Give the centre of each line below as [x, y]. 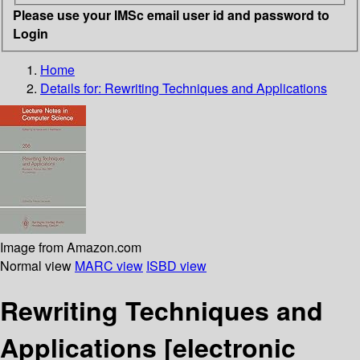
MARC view [109, 265]
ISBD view [176, 265]
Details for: [72, 88]
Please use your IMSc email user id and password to [171, 14]
